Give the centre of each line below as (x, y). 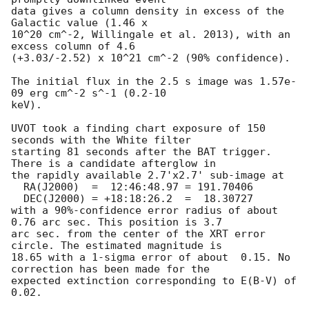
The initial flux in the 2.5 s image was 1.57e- (154, 81)
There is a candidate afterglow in (113, 163)
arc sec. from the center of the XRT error (138, 233)
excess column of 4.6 (73, 46)
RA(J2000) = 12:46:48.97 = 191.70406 (17, 187)
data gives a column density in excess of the (148, 11)
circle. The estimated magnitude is (117, 245)
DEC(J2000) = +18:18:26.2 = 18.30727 (17, 198)
